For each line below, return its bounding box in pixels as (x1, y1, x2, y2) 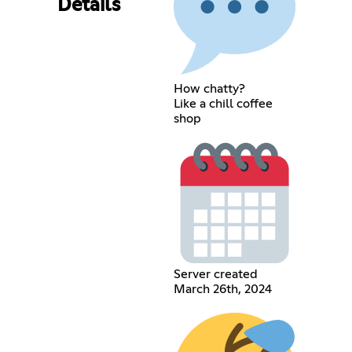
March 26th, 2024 (173, 283, 272, 296)
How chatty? (173, 82, 245, 95)
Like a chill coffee (173, 97, 273, 110)
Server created (173, 268, 258, 281)
